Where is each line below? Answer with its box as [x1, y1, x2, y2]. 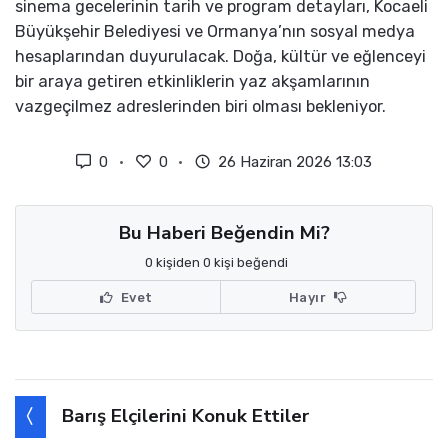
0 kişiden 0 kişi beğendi [144, 255, 288, 271]
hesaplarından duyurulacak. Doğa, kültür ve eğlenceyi [15, 47, 426, 67]
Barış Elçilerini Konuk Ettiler [62, 403, 309, 430]
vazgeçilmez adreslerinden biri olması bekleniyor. [15, 97, 386, 117]
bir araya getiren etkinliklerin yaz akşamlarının [15, 72, 370, 92]
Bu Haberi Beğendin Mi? [118, 220, 330, 247]
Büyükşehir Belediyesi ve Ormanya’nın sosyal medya [15, 22, 415, 42]
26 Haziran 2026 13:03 [213, 153, 372, 172]
